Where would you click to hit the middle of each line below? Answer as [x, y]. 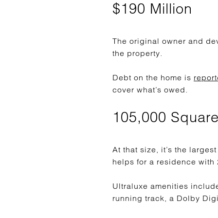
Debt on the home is [153, 77]
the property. [137, 53]
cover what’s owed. [150, 90]
